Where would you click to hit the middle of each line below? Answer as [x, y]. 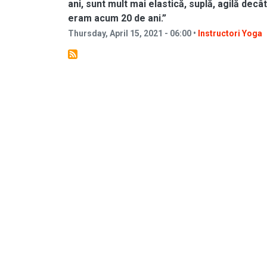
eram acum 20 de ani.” [117, 18]
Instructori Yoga [230, 33]
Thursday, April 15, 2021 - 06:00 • [133, 33]
